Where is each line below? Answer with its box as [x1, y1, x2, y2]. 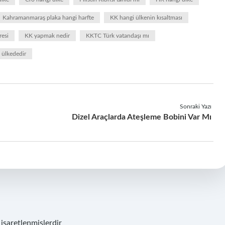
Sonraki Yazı [179, 103, 211, 109]
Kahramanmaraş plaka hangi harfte [3, 15, 94, 21]
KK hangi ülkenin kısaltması [110, 15, 182, 21]
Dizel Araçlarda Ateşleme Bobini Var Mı [71, 113, 211, 121]
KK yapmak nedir [25, 33, 70, 39]
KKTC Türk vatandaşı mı [86, 33, 149, 39]
